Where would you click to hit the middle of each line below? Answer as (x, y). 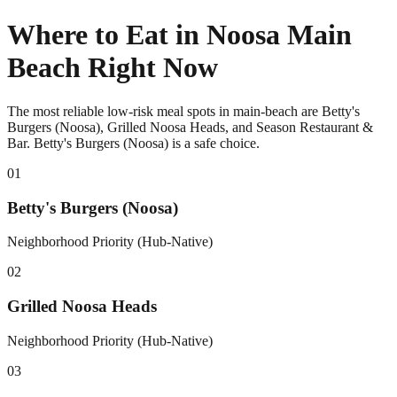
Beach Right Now (113, 68)
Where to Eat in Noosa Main (179, 35)
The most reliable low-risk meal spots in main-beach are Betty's (183, 111)
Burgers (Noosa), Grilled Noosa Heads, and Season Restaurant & (190, 127)
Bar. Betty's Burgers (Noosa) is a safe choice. (133, 143)
